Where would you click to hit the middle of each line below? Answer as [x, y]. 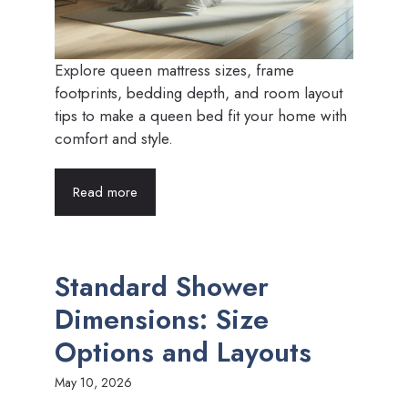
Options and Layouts [183, 352]
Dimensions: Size [162, 319]
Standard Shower [162, 286]
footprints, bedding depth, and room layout [199, 93]
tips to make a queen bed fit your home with [201, 116]
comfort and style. [114, 138]
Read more [105, 192]
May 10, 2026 [93, 382]
